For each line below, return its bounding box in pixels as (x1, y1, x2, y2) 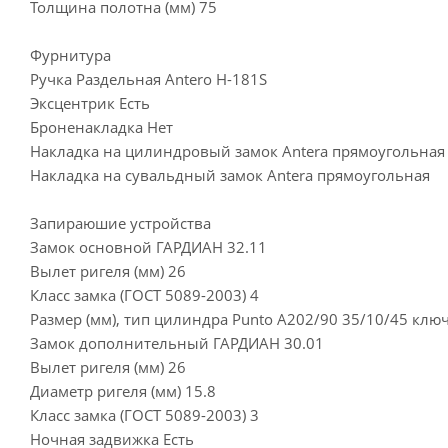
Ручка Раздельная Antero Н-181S (30, 69, 267, 89)
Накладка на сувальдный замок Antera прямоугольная (30, 165, 430, 185)
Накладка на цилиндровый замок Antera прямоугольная (30, 141, 445, 161)
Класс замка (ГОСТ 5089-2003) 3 (30, 405, 259, 425)
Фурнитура (30, 45, 111, 65)
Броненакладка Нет (30, 117, 173, 137)
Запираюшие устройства (30, 213, 211, 233)
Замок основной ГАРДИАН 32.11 (30, 237, 267, 257)
